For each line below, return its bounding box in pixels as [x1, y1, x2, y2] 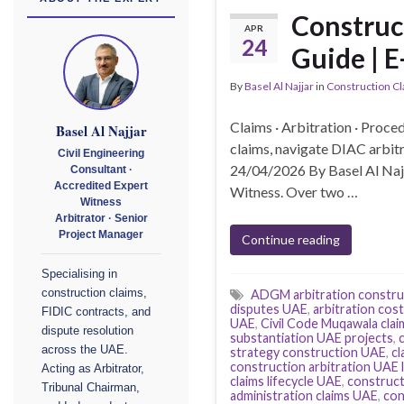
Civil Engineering [58, 148, 144, 160]
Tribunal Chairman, [41, 381, 140, 395]
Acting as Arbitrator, [41, 363, 144, 376]
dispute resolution [41, 325, 133, 338]
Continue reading [242, 232, 340, 248]
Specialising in [41, 268, 117, 281]
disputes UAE [230, 301, 308, 317]
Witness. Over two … [230, 183, 358, 201]
